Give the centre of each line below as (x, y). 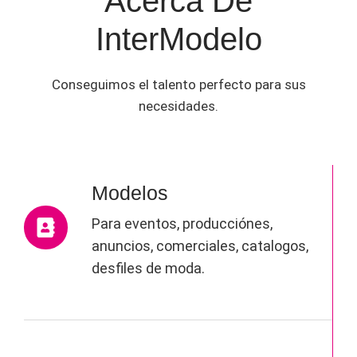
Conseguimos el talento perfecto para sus (178, 85)
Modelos (130, 193)
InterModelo (178, 39)
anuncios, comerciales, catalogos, (200, 246)
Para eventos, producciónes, (182, 224)
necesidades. (178, 106)
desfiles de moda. (148, 269)
